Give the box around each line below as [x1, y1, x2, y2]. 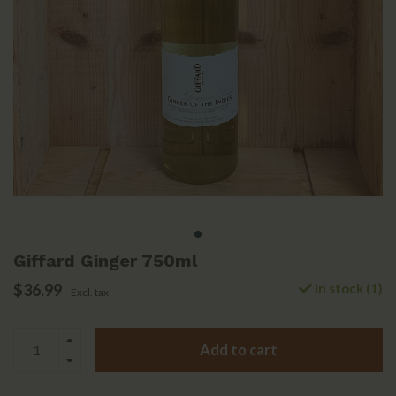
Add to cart [200, 340, 278, 359]
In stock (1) [312, 280, 383, 297]
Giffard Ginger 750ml [13, 250, 197, 272]
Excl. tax [71, 286, 109, 300]
